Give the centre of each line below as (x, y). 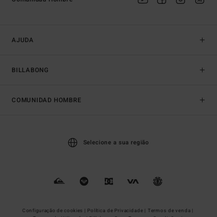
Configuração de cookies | (55, 210)
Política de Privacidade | (117, 210)
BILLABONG (31, 70)
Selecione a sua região (116, 142)
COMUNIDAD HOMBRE (46, 100)
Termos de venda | (171, 210)
